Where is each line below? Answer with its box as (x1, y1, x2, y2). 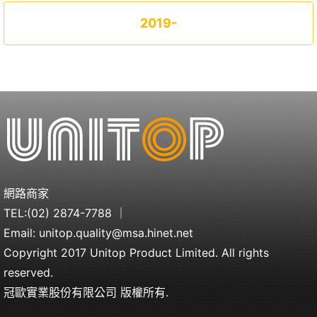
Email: (4, 226, 39, 240)
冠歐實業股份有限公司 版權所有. (4, 285, 168, 299)
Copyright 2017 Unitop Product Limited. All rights (4, 246, 269, 260)
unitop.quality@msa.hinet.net (39, 226, 193, 240)
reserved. (4, 265, 53, 279)
